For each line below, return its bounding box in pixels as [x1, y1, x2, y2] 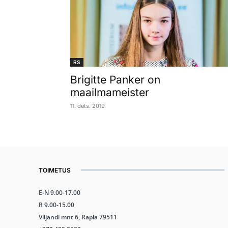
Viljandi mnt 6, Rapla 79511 [39, 212, 117, 221]
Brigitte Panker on [70, 73, 160, 86]
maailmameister [70, 85, 149, 99]
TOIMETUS [39, 166, 71, 174]
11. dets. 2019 [70, 102, 105, 109]
